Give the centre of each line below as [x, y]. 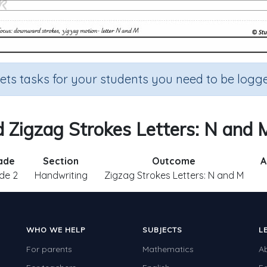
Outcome [174, 161]
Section [61, 161]
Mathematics [168, 249]
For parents [49, 249]
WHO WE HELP [56, 230]
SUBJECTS [162, 230]
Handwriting [61, 175]
